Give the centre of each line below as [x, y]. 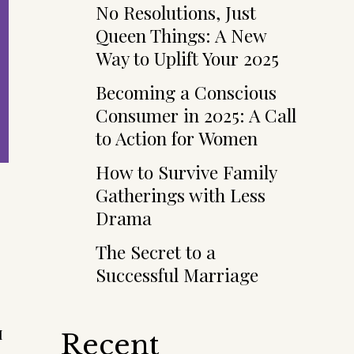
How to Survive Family [186, 172]
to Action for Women [177, 138]
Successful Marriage [177, 275]
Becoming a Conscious [186, 92]
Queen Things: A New [181, 35]
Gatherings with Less [181, 195]
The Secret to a [156, 252]
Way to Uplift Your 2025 [187, 58]
